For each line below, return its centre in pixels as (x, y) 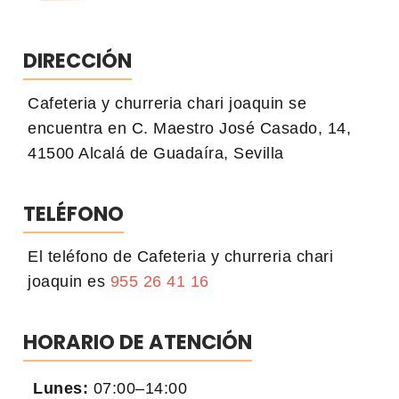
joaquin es (69, 281)
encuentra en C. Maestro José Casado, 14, (189, 128)
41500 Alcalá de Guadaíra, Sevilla (156, 153)
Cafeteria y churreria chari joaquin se (167, 103)
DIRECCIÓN (77, 60)
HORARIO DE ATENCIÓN (138, 342)
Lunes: (61, 388)
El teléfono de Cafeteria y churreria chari (180, 256)
